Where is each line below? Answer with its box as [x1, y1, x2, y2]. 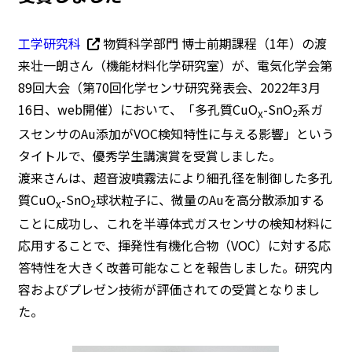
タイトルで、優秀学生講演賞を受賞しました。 [17, 145, 281, 165]
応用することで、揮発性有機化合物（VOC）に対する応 [17, 236, 331, 255]
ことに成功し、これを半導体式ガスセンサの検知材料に [17, 214, 332, 233]
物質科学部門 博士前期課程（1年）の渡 [99, 34, 327, 53]
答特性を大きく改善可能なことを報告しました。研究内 [17, 258, 332, 277]
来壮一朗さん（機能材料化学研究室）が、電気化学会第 [17, 56, 332, 75]
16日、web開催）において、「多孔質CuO [17, 100, 258, 119]
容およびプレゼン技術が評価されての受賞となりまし [17, 280, 320, 299]
